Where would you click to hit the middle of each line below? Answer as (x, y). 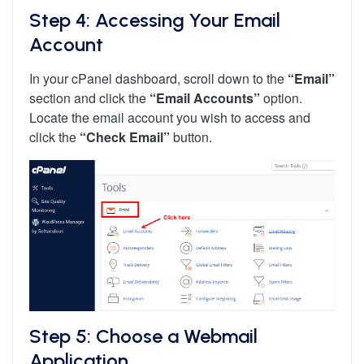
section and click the (89, 98)
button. (191, 137)
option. (281, 98)
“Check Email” (125, 137)
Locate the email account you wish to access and (170, 118)
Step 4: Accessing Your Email (155, 19)
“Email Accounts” (205, 98)
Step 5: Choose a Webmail (143, 336)
